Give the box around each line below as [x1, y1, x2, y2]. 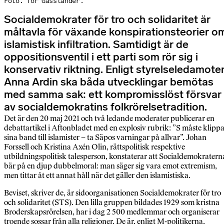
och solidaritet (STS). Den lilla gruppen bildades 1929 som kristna [4, 197, 219, 207]
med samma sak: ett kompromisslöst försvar [4, 88, 221, 101]
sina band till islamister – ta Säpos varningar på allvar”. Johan [4, 132, 206, 142]
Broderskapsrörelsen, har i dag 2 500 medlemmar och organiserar [4, 207, 219, 217]
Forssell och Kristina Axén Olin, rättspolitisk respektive [4, 142, 185, 152]
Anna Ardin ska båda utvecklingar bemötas [4, 75, 213, 89]
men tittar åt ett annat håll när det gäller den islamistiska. [4, 170, 190, 180]
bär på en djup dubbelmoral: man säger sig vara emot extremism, [4, 161, 217, 171]
